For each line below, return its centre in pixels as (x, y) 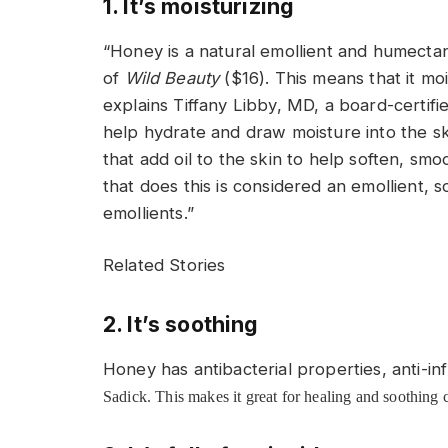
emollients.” (148, 212)
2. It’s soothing (181, 323)
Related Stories (164, 265)
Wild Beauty (172, 77)
